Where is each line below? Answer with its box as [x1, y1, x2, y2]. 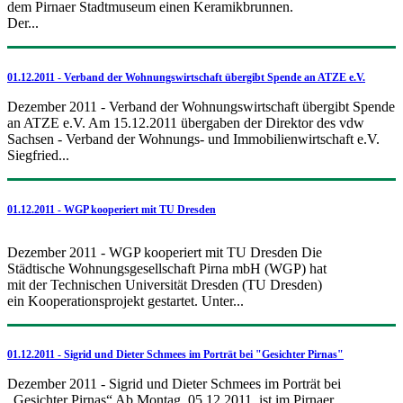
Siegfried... [7, 147, 69, 163]
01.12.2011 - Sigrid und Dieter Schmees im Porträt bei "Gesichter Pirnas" [7, 348, 344, 362]
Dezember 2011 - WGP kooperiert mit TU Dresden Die [7, 244, 322, 260]
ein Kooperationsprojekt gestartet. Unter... [7, 292, 244, 309]
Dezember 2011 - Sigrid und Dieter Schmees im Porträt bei [7, 376, 341, 392]
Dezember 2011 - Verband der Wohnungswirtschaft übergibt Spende [7, 98, 395, 114]
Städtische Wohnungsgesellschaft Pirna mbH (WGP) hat [7, 260, 327, 276]
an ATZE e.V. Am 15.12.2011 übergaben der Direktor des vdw [7, 114, 364, 130]
